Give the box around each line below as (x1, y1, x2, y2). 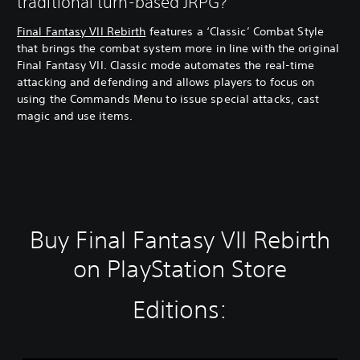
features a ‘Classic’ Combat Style (145, 23, 324, 39)
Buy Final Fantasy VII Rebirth (30, 225, 330, 254)
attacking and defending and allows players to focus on (17, 74, 315, 89)
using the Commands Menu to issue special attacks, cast (17, 91, 320, 106)
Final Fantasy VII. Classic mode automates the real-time (17, 57, 315, 72)
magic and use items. (17, 108, 133, 123)
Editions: (132, 295, 228, 324)
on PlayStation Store (72, 254, 287, 283)
